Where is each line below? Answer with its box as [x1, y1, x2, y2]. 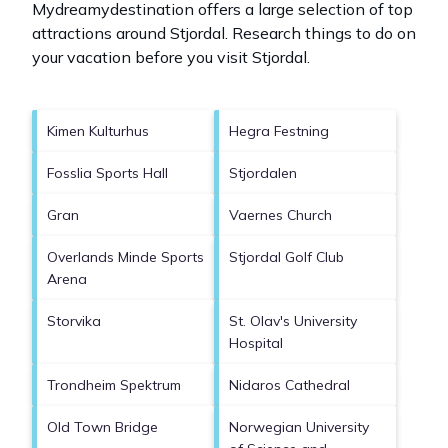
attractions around [32, 23, 170, 44]
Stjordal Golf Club [229, 248, 344, 267]
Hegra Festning [229, 122, 329, 141]
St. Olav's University [229, 312, 357, 331]
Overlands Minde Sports [47, 248, 204, 267]
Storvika [47, 312, 101, 331]
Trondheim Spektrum [47, 376, 181, 395]
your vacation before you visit [32, 47, 252, 68]
